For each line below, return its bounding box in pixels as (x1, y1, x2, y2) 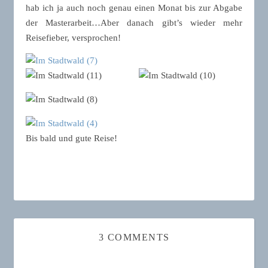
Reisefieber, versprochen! (26, 33, 121, 42)
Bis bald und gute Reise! (26, 133, 117, 143)
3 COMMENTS (98, 232, 170, 242)
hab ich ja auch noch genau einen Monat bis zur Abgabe (26, 3, 242, 13)
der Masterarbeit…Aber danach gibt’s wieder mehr (26, 18, 242, 28)
